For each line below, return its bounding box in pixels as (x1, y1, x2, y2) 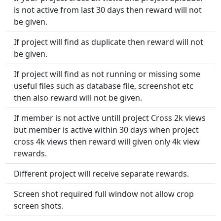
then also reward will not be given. (14, 92, 142, 103)
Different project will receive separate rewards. (14, 168, 189, 179)
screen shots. (14, 200, 64, 211)
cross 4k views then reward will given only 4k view (14, 136, 200, 147)
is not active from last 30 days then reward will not (14, 4, 202, 15)
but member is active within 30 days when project (14, 124, 199, 135)
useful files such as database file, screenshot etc (14, 80, 193, 91)
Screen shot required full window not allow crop (14, 188, 194, 199)
